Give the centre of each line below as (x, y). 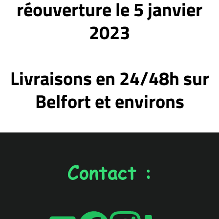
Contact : (109, 172)
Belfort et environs (109, 101)
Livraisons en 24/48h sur (109, 78)
